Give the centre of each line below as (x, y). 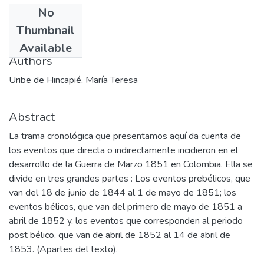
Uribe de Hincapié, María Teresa (73, 80)
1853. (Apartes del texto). (63, 249)
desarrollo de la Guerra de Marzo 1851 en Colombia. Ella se (131, 164)
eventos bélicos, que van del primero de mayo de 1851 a (126, 207)
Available (46, 48)
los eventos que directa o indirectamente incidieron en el (123, 150)
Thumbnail (46, 30)
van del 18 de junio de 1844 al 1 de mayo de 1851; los (123, 192)
